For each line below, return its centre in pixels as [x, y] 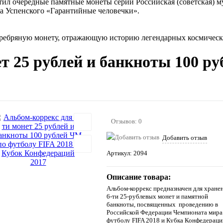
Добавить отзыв [185, 137]
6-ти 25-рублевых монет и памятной [157, 196]
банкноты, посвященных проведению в [162, 204]
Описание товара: [139, 177]
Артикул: [120, 153]
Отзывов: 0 [126, 121]
